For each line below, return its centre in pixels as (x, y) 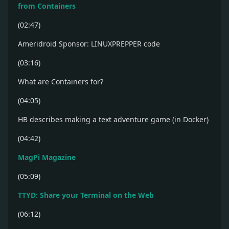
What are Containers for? (61, 82)
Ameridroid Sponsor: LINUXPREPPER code (89, 44)
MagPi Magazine (47, 157)
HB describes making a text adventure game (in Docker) (113, 119)
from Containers (47, 6)
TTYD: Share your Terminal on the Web (86, 195)
